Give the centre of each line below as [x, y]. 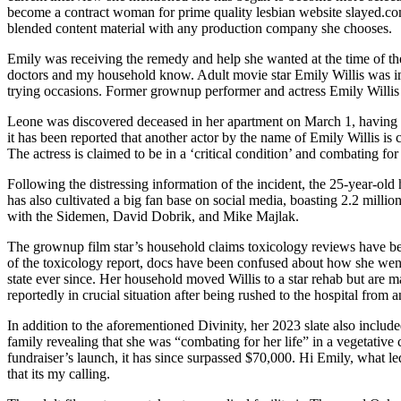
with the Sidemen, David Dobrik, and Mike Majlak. [153, 216]
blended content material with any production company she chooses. [200, 28]
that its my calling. [59, 373]
